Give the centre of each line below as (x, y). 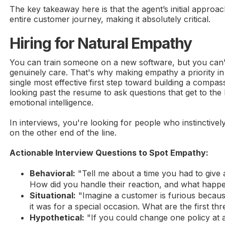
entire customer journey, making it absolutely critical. (110, 19)
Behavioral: (53, 174)
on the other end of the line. (63, 133)
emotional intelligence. (52, 103)
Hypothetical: (57, 218)
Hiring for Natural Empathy (101, 43)
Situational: (53, 196)
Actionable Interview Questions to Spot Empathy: (109, 153)
